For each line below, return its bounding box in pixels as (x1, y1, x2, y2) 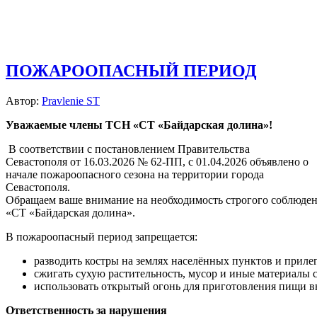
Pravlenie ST (42, 95, 100, 108)
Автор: (6, 95, 42, 108)
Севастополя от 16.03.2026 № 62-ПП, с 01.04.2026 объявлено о (6, 156, 309, 168)
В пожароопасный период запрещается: (6, 231, 197, 243)
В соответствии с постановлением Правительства (8, 143, 250, 156)
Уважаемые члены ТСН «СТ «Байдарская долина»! (6, 119, 272, 132)
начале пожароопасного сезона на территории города (6, 168, 264, 181)
